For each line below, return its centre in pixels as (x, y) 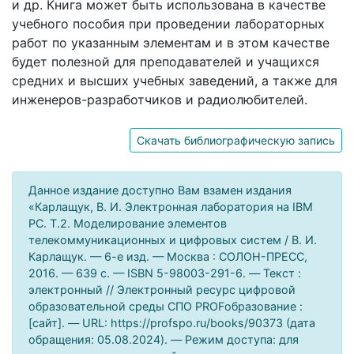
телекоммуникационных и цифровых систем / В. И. (173, 239)
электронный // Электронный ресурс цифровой (162, 289)
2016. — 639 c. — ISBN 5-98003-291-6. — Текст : (165, 273)
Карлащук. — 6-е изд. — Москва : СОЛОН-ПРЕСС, (168, 256)
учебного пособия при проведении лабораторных (168, 23)
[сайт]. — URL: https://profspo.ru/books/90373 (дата (172, 322)
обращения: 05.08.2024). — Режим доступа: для (164, 339)
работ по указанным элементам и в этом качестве (171, 42)
